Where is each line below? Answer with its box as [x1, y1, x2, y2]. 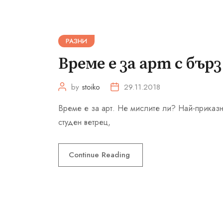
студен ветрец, [58, 116, 111, 128]
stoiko [82, 82, 100, 93]
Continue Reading [69, 149, 132, 161]
